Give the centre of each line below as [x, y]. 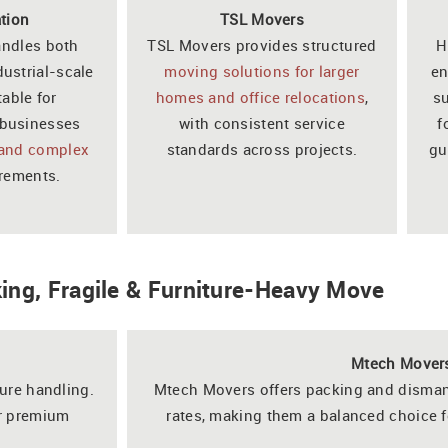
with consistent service [262, 122]
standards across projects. [262, 148]
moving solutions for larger [262, 70]
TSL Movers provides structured [262, 44]
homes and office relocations [260, 96]
